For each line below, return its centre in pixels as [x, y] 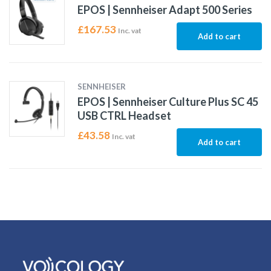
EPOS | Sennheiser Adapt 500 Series [165, 10]
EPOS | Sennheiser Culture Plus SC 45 [168, 102]
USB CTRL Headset [124, 116]
